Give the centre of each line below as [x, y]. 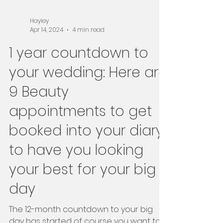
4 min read [88, 57]
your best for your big [82, 197]
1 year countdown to [79, 80]
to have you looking [76, 177]
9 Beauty [39, 119]
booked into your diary [86, 158]
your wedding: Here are [88, 100]
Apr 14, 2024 [47, 57]
